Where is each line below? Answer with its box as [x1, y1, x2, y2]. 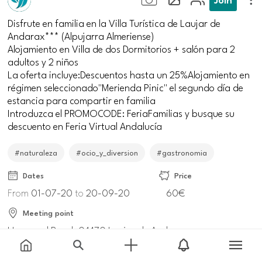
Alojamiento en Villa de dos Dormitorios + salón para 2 [8, 42, 236, 55]
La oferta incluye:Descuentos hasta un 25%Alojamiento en [8, 68, 250, 81]
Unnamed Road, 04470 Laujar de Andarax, [8, 223, 192, 236]
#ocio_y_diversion [76, 147, 139, 157]
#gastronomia [157, 147, 208, 157]
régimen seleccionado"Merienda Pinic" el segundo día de [8, 81, 244, 94]
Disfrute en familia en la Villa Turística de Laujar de [8, 16, 221, 29]
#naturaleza [15, 147, 58, 157]
